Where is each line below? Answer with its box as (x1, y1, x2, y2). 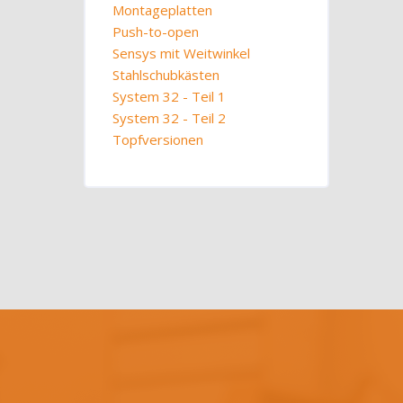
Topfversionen (112, 130, 204, 148)
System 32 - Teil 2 (112, 109, 227, 127)
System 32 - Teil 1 (112, 87, 227, 105)
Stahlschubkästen (112, 66, 220, 84)
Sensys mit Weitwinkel (112, 44, 251, 62)
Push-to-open (112, 22, 200, 40)
